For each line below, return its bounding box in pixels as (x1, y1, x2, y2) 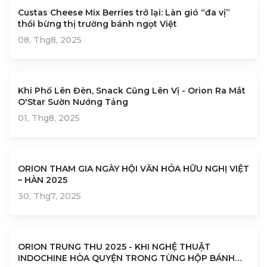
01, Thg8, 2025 (18, 113, 80, 124)
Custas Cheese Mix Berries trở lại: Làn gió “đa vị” (18, 7, 230, 18)
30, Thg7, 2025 (18, 191, 81, 202)
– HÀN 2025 (18, 175, 67, 186)
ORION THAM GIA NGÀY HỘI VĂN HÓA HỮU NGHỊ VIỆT (18, 163, 249, 175)
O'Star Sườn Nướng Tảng (18, 97, 128, 108)
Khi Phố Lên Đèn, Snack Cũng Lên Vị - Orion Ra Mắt (18, 85, 246, 97)
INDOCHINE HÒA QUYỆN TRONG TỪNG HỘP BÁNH (18, 253, 235, 264)
